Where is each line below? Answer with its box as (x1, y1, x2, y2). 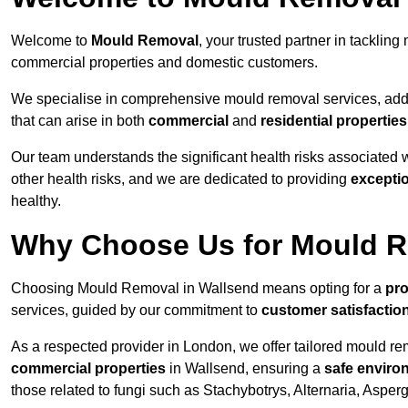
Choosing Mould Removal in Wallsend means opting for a (11, 280, 385, 297)
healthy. (11, 193, 61, 209)
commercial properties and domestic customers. (11, 55, 318, 71)
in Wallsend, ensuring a (166, 361, 324, 377)
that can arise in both (11, 113, 148, 129)
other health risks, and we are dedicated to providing (11, 171, 351, 188)
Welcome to (11, 33, 91, 49)
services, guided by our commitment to (11, 302, 261, 319)
